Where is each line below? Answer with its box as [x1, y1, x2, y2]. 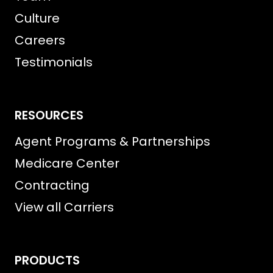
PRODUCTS [15, 252, 80, 269]
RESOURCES [15, 107, 83, 124]
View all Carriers [15, 199, 114, 216]
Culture [15, 10, 60, 27]
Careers [15, 32, 65, 49]
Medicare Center [15, 155, 119, 172]
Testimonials [15, 54, 93, 71]
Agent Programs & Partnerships [15, 133, 210, 150]
